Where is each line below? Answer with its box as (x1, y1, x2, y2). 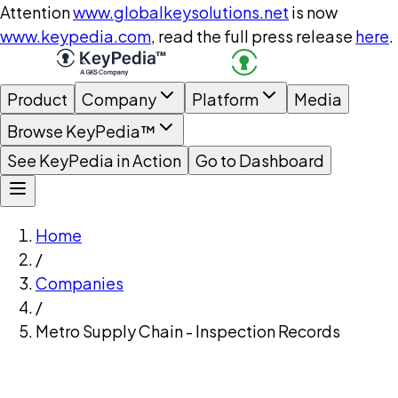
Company (82, 89, 156, 109)
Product (7, 89, 68, 109)
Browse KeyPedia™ (7, 121, 155, 141)
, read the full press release (151, 26, 353, 46)
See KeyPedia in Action (7, 150, 181, 171)
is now (291, 2, 338, 22)
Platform (192, 89, 259, 109)
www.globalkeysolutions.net (73, 2, 289, 22)
